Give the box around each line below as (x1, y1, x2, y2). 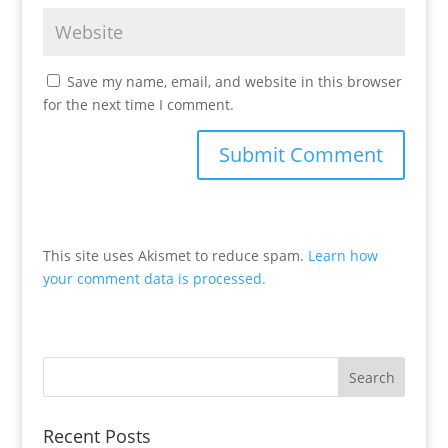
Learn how (307, 246, 378, 266)
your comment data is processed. (42, 269, 266, 289)
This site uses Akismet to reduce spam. (42, 246, 308, 266)
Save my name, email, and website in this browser (66, 72, 402, 92)
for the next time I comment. (42, 95, 234, 115)
